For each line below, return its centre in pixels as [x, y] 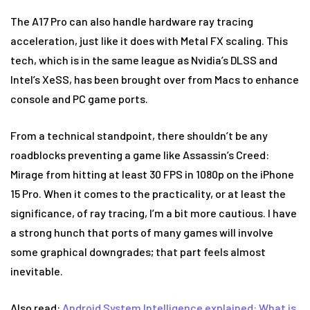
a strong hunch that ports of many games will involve [142, 232]
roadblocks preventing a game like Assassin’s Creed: [140, 155]
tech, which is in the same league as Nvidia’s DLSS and [144, 60]
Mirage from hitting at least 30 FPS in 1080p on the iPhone [152, 174]
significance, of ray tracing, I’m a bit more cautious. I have [154, 213]
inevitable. [37, 271]
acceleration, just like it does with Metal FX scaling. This [149, 40]
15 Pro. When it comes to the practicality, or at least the [148, 193]
